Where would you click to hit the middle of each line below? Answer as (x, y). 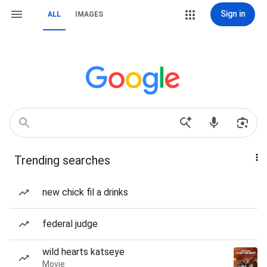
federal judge (70, 224)
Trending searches (62, 160)
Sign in (233, 14)
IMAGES (89, 14)
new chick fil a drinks (85, 192)
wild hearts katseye (83, 252)
